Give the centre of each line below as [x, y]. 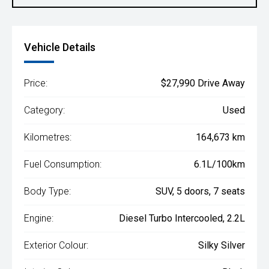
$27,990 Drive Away [203, 83]
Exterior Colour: [56, 245]
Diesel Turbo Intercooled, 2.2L [182, 218]
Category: [44, 110]
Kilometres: [48, 137]
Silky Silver [222, 245]
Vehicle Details [60, 47]
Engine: [39, 218]
